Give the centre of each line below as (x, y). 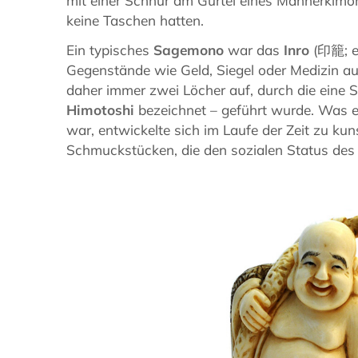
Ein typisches (110, 50)
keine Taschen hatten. (135, 21)
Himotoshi (101, 110)
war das (254, 50)
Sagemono (189, 50)
